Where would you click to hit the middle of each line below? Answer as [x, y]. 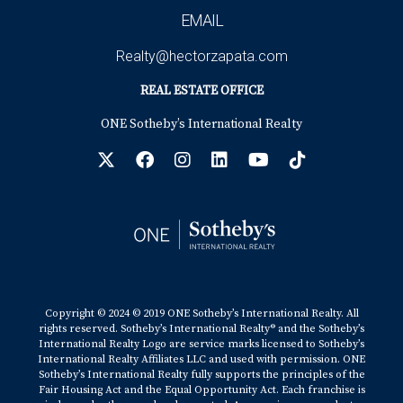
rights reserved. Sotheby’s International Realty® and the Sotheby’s [201, 329]
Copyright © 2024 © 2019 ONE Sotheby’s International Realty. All [201, 313]
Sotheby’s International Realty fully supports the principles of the [201, 375]
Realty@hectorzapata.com [201, 56]
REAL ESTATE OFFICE [201, 91]
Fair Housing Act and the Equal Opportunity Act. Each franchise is [201, 390]
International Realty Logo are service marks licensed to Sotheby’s [201, 344]
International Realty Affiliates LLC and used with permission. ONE [201, 359]
